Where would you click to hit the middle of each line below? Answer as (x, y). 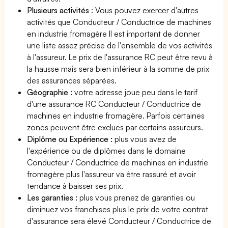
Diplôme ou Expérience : (71, 139)
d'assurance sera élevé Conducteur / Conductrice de (119, 221)
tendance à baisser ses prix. (75, 186)
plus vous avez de (146, 139)
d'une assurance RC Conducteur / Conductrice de (114, 104)
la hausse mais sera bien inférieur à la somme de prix (118, 68)
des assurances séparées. (72, 80)
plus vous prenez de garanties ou (137, 197)
